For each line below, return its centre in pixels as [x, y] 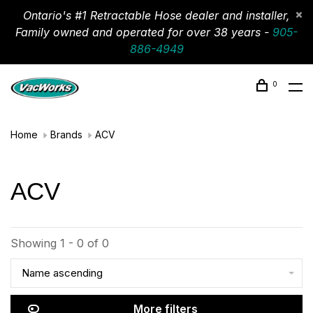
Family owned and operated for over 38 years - [144, 32]
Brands [66, 134]
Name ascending [62, 273]
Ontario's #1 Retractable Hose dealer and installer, [156, 15]
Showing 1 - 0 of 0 [60, 243]
